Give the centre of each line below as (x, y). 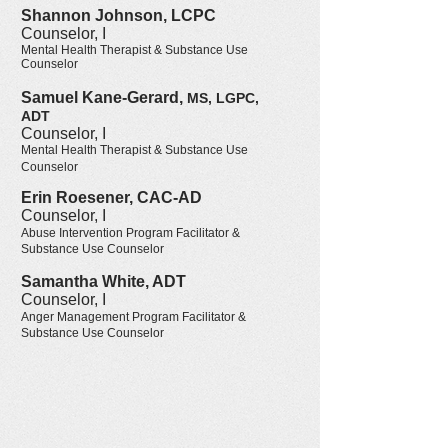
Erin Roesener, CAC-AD (111, 197)
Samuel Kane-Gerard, (104, 97)
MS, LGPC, (223, 98)
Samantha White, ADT (103, 281)
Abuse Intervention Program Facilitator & (130, 233)
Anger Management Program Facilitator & (133, 317)
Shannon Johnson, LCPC (118, 15)
